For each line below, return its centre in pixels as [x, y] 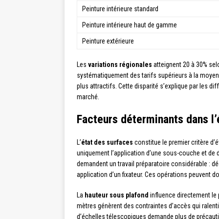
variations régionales [120, 65]
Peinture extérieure [108, 41]
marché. [88, 97]
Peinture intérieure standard [120, 9]
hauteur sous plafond [117, 195]
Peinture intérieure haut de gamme [130, 25]
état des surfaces [107, 142]
